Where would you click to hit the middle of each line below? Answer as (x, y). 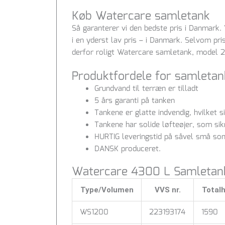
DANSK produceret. (128, 149)
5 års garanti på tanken (135, 101)
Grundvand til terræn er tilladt (146, 89)
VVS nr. (167, 190)
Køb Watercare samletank (141, 16)
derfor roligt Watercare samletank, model (146, 52)
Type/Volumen (107, 190)
